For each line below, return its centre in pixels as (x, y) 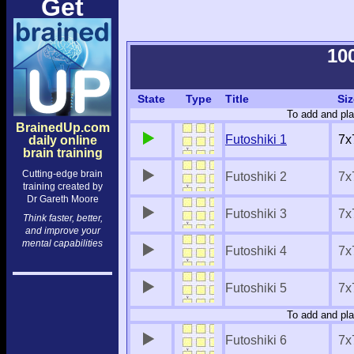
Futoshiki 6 (256, 340)
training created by (62, 186)
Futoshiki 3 (256, 214)
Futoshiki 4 (256, 251)
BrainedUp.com (62, 128)
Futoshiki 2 (256, 177)
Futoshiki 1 (256, 139)
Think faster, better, (62, 218)
